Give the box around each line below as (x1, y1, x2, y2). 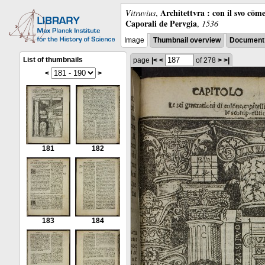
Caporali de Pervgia (125, 17, 197, 30)
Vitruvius (125, 7, 156, 18)
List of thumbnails (23, 56, 83, 64)
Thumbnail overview (153, 36, 221, 44)
